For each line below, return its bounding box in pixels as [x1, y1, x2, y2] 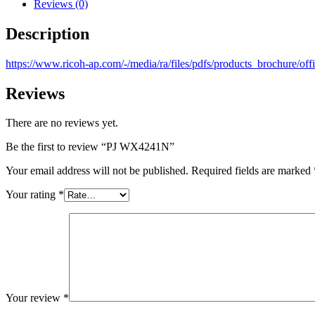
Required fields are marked [191, 165, 314, 177]
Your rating [6, 188, 58, 201]
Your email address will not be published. [6, 165, 188, 177]
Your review [6, 292, 63, 304]
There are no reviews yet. [6, 117, 118, 129]
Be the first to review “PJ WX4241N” [6, 141, 174, 153]
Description [6, 24, 89, 43]
